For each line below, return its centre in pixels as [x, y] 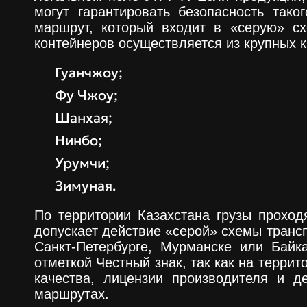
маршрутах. [72, 294]
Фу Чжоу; [86, 95]
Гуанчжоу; [89, 73]
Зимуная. [85, 186]
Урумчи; [82, 163]
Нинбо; [78, 140]
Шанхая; [84, 118]
